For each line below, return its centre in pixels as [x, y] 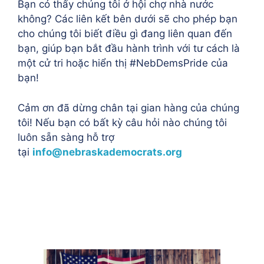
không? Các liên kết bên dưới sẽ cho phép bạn [128, 19]
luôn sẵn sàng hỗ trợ [66, 137]
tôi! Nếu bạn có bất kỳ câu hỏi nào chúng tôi [122, 122]
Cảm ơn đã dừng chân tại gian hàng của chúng [128, 108]
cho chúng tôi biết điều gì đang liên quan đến [125, 34]
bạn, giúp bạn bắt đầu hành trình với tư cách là [129, 48]
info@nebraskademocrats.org [107, 152]
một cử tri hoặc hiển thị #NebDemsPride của [123, 63]
